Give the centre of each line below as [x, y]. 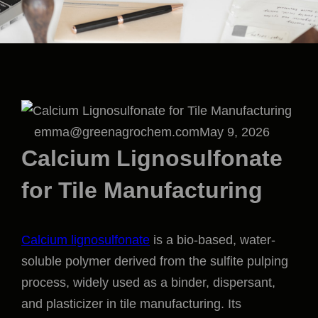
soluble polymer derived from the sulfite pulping [155, 262]
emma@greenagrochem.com [116, 132]
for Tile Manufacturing [142, 190]
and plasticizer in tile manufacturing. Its [131, 304]
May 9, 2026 [234, 132]
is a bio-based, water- [213, 240]
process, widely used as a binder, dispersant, [148, 283]
